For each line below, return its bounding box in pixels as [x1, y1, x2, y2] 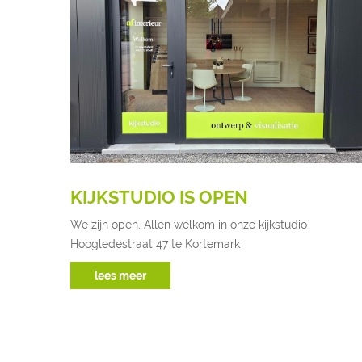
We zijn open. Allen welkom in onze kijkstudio [70, 218, 307, 232]
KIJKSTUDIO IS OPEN [70, 187, 248, 208]
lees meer [95, 269, 146, 283]
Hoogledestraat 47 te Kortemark [70, 238, 240, 251]
